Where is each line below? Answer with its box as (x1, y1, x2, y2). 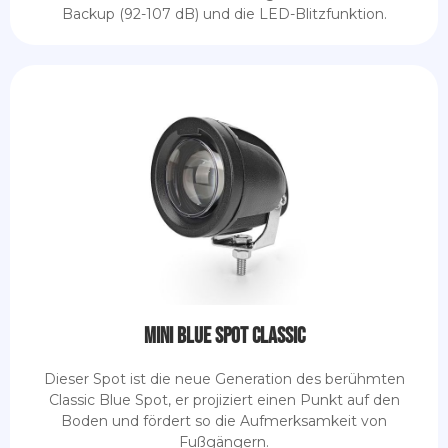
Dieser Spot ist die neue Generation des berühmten (43, 369, 405, 388)
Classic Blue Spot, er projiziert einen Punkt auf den (48, 390, 400, 409)
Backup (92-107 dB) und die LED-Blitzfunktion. (61, 4, 387, 23)
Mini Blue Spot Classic (143, 322, 305, 350)
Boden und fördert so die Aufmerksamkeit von (61, 411, 387, 430)
